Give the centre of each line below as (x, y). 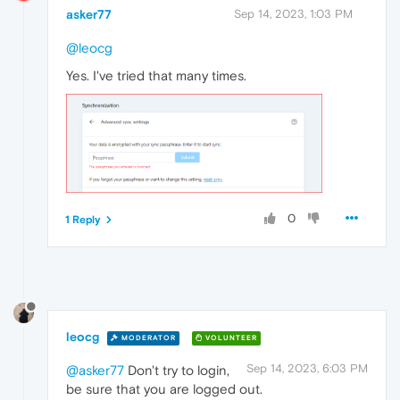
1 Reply (83, 220)
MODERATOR (147, 337)
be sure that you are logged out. (164, 389)
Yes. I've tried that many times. (156, 76)
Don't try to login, (177, 371)
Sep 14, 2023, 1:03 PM (293, 14)
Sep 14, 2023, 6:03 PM (307, 369)
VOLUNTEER (230, 337)
